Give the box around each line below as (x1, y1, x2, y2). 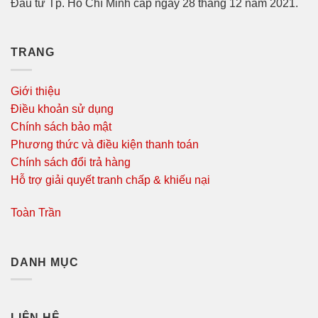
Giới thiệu (11, 84, 60, 97)
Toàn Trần (11, 206, 61, 219)
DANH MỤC (11, 256, 79, 268)
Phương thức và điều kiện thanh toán (11, 138, 199, 150)
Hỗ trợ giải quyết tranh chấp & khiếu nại (11, 173, 210, 186)
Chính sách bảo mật (11, 120, 111, 133)
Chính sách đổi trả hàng (11, 155, 131, 168)
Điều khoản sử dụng (11, 102, 114, 115)
